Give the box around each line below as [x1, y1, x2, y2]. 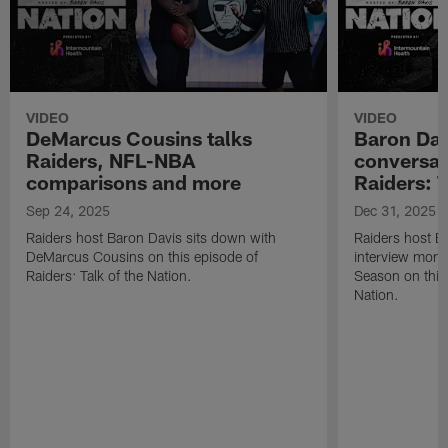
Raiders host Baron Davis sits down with [26, 229, 277, 247]
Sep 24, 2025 [26, 202, 111, 220]
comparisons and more [26, 170, 242, 195]
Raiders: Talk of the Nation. [26, 267, 193, 285]
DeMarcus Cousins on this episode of [26, 248, 259, 266]
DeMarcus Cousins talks [26, 126, 253, 151]
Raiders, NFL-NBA [26, 148, 196, 173]
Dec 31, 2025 [353, 202, 436, 220]
